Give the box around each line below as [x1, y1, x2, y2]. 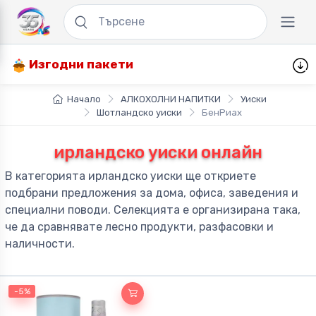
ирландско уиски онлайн [54, 142, 262, 163]
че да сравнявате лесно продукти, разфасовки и [5, 220, 274, 234]
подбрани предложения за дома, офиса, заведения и [5, 186, 298, 200]
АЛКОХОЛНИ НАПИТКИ [120, 94, 221, 105]
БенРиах [202, 107, 242, 119]
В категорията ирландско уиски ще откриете [5, 169, 256, 183]
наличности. [5, 237, 75, 251]
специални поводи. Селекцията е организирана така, [5, 203, 300, 217]
